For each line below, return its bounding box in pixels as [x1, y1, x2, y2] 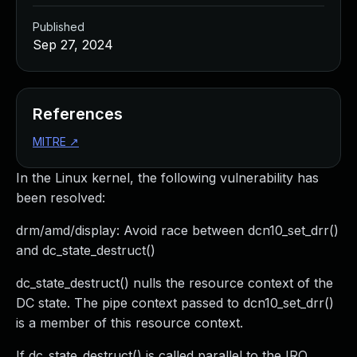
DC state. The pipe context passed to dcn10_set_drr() [16, 295, 334, 311]
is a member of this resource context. [16, 315, 243, 331]
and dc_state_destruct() [16, 242, 155, 258]
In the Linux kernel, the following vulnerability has [16, 170, 319, 186]
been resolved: [16, 190, 105, 206]
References [33, 104, 123, 124]
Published [33, 20, 84, 33]
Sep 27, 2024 [33, 37, 113, 53]
